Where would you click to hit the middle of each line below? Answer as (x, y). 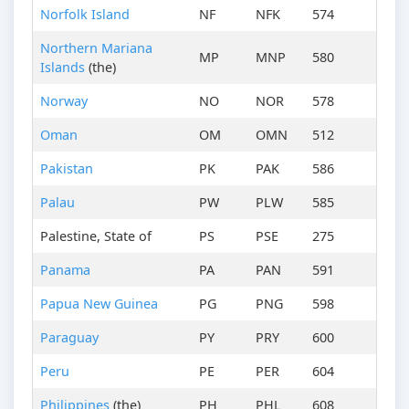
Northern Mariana (96, 48)
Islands (63, 68)
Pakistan (67, 169)
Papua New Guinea (99, 304)
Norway (64, 101)
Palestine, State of (96, 236)
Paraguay (69, 338)
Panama (65, 270)
